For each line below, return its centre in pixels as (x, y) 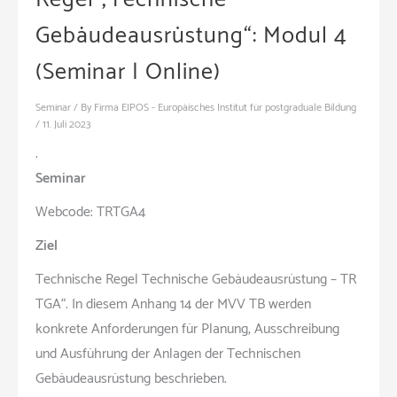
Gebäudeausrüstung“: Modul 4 (191, 36)
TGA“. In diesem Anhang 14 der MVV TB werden (173, 304)
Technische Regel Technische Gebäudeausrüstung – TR (196, 280)
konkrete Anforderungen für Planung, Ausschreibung (187, 329)
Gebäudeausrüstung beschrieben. (131, 379)
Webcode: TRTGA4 (90, 212)
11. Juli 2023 (67, 125)
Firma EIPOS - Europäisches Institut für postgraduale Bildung (225, 108)
